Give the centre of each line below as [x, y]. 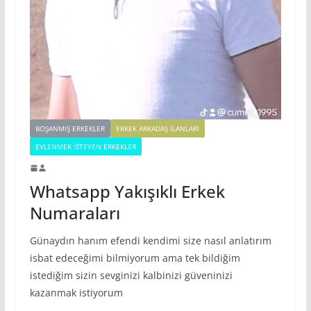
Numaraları [75, 212]
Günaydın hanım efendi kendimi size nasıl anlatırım [150, 240]
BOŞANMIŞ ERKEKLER [70, 128]
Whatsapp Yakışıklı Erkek [127, 191]
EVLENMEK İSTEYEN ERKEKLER [85, 146]
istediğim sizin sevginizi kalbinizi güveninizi [131, 275]
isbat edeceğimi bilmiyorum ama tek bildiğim [135, 258]
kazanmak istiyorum [76, 292]
